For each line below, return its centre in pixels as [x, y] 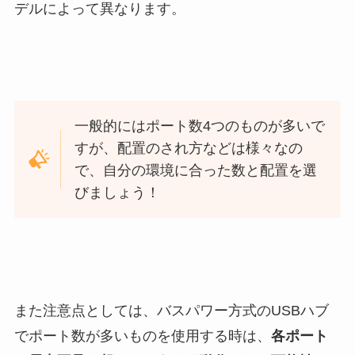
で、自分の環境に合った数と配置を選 [196, 171]
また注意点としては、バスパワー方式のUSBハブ [171, 310]
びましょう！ [118, 193]
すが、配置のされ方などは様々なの [189, 149]
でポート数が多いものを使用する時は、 [142, 336]
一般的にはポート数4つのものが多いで [200, 126]
